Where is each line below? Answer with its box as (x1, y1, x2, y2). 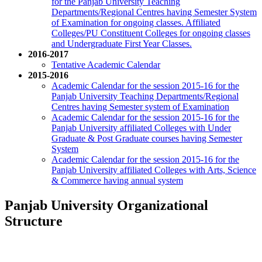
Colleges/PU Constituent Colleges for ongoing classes (51, 28, 250, 39)
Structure (5, 213, 63, 229)
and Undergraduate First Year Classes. (51, 39, 192, 49)
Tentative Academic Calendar (51, 60, 160, 70)
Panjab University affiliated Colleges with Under (51, 123, 231, 133)
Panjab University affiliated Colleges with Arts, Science (51, 165, 256, 175)
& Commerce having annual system (51, 175, 183, 186)
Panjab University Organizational (5, 198, 208, 213)
